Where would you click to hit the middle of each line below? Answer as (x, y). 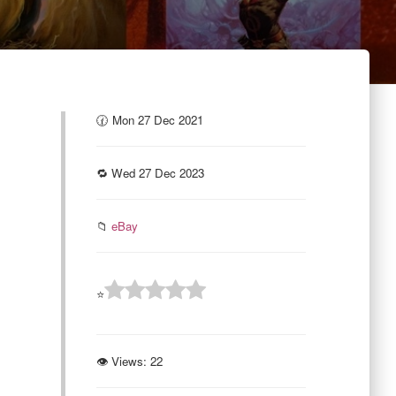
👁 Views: (121, 361)
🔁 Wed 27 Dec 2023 (150, 173)
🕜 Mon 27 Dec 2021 (149, 120)
